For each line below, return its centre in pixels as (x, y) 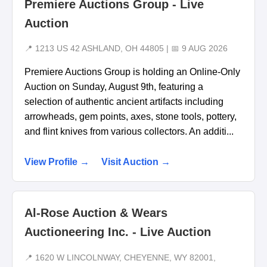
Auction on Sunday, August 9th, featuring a (114, 87)
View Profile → (57, 162)
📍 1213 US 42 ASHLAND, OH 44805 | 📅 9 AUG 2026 (126, 49)
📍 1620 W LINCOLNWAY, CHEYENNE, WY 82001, (120, 257)
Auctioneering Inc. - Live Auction (118, 232)
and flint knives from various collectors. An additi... (129, 132)
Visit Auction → (136, 162)
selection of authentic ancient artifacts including (124, 102)
